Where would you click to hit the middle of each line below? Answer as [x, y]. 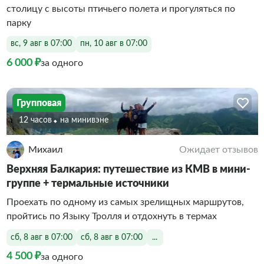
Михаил [45, 150]
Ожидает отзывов [218, 150]
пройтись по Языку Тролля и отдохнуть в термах [111, 216]
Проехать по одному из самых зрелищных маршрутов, [125, 202]
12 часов [35, 120]
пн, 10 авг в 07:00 [113, 44]
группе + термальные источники [88, 184]
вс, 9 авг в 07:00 [41, 44]
